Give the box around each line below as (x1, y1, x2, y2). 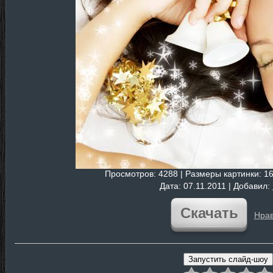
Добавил (233, 181, 268, 191)
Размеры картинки (185, 169, 259, 179)
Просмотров (105, 169, 154, 179)
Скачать (180, 205, 238, 221)
